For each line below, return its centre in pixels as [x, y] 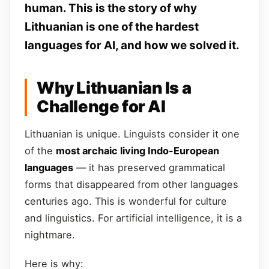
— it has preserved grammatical [149, 167]
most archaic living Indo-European [138, 150]
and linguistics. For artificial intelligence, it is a [133, 218]
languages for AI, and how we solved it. [132, 45]
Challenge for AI [101, 106]
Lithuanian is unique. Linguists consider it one [132, 134]
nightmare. [50, 234]
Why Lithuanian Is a [114, 88]
